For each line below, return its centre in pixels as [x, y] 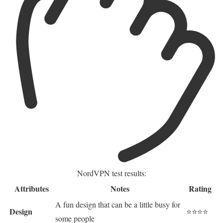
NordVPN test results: [111, 173]
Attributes [31, 189]
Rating [200, 189]
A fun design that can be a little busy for [118, 205]
